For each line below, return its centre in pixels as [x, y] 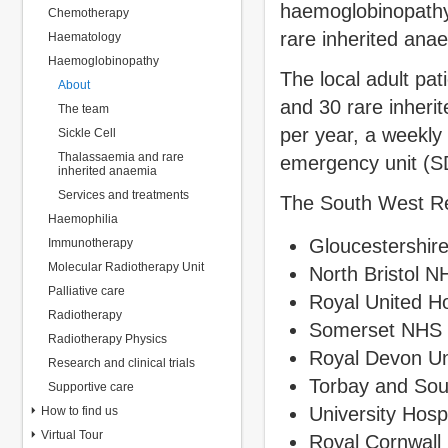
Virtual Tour [72, 435]
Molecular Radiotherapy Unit [126, 267]
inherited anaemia [107, 171]
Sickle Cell [87, 133]
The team [83, 109]
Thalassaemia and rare [121, 157]
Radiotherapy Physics [107, 339]
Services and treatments [123, 195]
